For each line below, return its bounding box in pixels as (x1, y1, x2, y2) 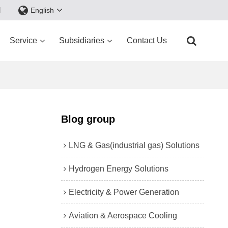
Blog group (61, 113, 115, 125)
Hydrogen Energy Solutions (68, 164, 168, 173)
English (31, 6, 54, 14)
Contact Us (126, 36, 167, 45)
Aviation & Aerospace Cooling (68, 211, 177, 220)
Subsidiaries (59, 36, 105, 45)
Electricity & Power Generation (68, 187, 179, 196)
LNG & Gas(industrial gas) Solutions (68, 140, 199, 150)
